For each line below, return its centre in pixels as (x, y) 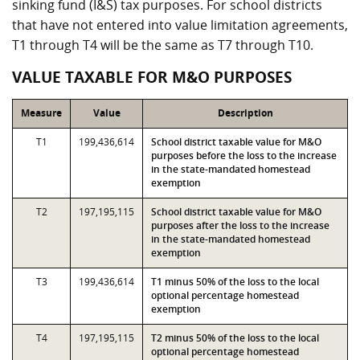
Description (245, 113)
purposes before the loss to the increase (244, 155)
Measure (41, 113)
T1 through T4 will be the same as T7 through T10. (163, 45)
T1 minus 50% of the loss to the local (235, 282)
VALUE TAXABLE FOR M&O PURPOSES (152, 77)
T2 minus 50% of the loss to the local (235, 338)
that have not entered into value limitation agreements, (180, 25)
